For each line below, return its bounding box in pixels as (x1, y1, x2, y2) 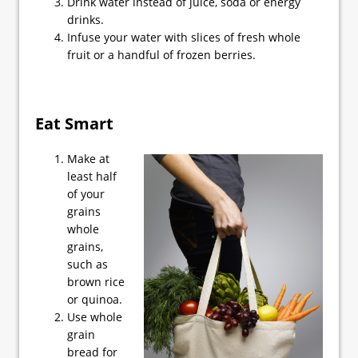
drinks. (67, 12, 104, 28)
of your (67, 186, 105, 202)
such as (67, 257, 108, 272)
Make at (67, 151, 109, 167)
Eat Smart (35, 113, 113, 135)
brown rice (67, 274, 125, 290)
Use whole (67, 309, 122, 325)
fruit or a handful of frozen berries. (67, 47, 256, 63)
